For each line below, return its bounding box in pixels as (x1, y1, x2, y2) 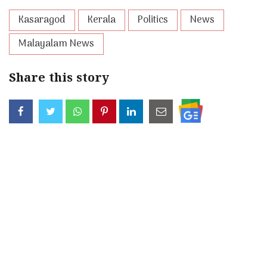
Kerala (88, 13, 116, 29)
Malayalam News (18, 36, 94, 52)
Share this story (9, 72, 109, 87)
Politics (138, 13, 168, 29)
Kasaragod (18, 13, 66, 29)
